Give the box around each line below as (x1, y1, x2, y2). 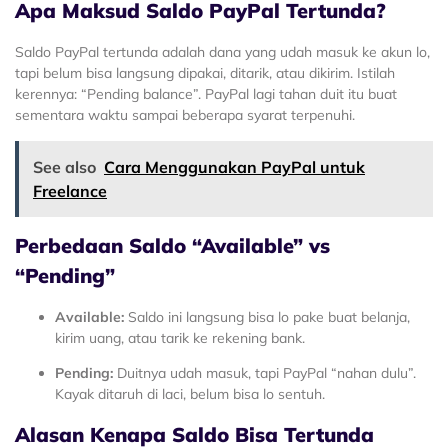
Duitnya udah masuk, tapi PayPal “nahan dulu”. (113, 364, 416, 383)
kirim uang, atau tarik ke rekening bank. (55, 328, 305, 347)
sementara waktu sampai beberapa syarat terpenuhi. (15, 106, 355, 125)
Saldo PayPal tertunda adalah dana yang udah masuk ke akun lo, (15, 43, 430, 62)
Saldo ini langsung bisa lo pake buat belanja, (124, 307, 410, 326)
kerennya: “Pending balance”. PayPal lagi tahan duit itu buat (15, 85, 397, 104)
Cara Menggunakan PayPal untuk (104, 156, 365, 177)
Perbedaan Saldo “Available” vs (15, 232, 330, 258)
